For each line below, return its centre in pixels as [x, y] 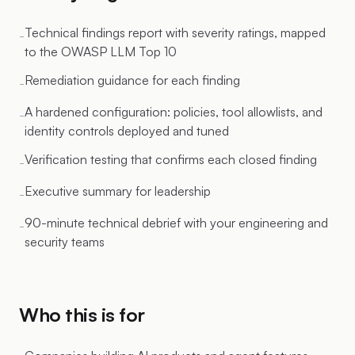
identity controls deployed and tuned [127, 131]
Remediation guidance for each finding [132, 80]
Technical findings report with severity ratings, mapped [175, 32]
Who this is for [82, 315]
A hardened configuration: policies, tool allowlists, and [174, 112]
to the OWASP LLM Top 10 [101, 52]
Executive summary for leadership [118, 191]
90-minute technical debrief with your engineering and [176, 223]
